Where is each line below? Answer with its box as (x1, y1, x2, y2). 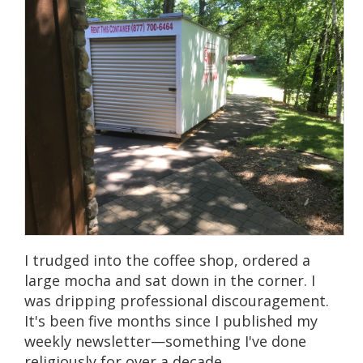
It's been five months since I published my (23, 310, 318, 331)
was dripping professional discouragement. (23, 290, 329, 310)
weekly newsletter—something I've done (23, 331, 306, 351)
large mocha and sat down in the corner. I (23, 270, 315, 290)
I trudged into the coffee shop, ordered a (23, 250, 310, 270)
